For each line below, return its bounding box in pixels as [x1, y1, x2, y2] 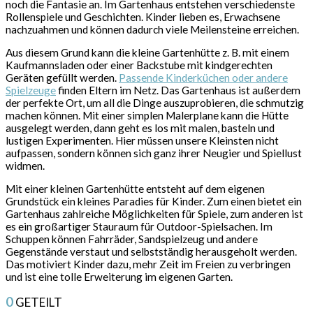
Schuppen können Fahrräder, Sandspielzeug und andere [6, 233, 258, 246]
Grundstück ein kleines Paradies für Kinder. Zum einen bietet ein [6, 195, 302, 208]
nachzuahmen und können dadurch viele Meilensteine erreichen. [6, 22, 299, 36]
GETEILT [15, 295, 62, 310]
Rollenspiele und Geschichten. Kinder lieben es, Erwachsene [6, 10, 280, 23]
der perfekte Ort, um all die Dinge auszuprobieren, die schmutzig [6, 96, 304, 109]
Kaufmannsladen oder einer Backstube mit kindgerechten [6, 58, 272, 71]
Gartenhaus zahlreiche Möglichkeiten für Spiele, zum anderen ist [6, 208, 303, 221]
